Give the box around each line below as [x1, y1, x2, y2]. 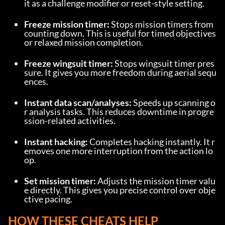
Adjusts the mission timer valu [96, 175, 215, 187]
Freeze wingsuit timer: [24, 58, 113, 69]
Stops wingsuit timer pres [113, 58, 214, 69]
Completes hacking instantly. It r [88, 136, 215, 148]
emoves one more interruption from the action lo [24, 145, 213, 157]
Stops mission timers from [109, 19, 213, 30]
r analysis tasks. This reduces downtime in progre [24, 106, 214, 118]
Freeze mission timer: [24, 19, 109, 30]
